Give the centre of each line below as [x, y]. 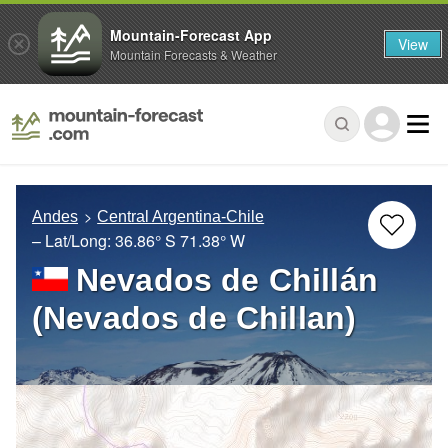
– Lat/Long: [73, 241]
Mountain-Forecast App [191, 34]
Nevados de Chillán [227, 280]
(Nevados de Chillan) [194, 318]
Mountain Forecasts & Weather [193, 54]
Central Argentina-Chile [181, 217]
